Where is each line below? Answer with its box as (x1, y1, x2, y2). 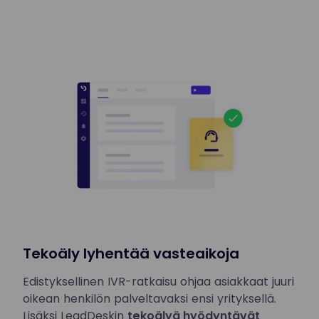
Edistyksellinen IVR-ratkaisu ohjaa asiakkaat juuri (23, 273, 294, 291)
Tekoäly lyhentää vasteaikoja (23, 244, 239, 264)
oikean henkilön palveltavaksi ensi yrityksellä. (23, 291, 276, 308)
